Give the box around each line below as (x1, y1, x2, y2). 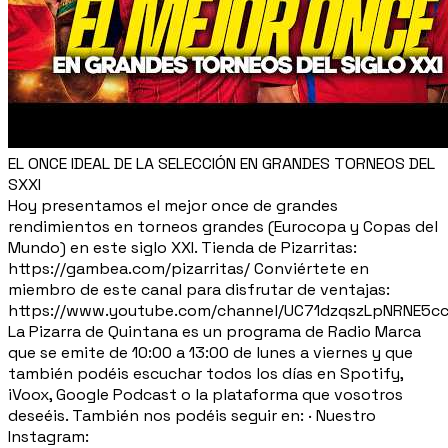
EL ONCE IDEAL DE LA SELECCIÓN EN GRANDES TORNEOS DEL (8, 152, 435, 174)
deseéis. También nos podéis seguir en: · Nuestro (8, 404, 376, 426)
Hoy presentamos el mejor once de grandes (8, 194, 338, 216)
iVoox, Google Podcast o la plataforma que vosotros (8, 383, 403, 405)
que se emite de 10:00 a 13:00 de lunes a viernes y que (8, 341, 413, 363)
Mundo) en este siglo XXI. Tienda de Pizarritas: (8, 236, 357, 258)
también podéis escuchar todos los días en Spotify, (8, 362, 403, 384)
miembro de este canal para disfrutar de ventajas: (8, 278, 390, 300)
